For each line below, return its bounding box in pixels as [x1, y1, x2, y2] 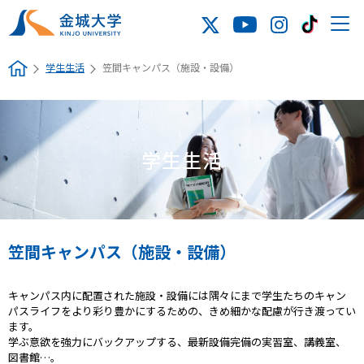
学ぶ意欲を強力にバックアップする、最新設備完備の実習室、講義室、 [8, 334, 346, 349]
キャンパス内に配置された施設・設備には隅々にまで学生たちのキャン [8, 288, 346, 303]
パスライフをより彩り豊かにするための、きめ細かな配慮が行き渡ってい [8, 303, 356, 318]
